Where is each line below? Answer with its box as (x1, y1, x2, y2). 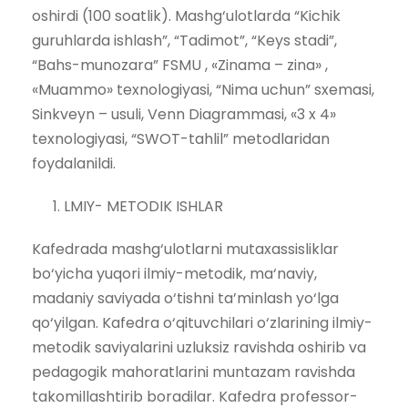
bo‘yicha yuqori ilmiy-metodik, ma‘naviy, (32, 262, 317, 284)
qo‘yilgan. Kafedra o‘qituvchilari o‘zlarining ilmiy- (32, 311, 372, 333)
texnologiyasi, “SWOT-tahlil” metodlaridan (32, 127, 330, 149)
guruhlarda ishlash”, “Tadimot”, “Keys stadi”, (32, 29, 337, 51)
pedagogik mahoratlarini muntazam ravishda (32, 361, 355, 382)
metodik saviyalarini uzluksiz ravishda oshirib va (32, 336, 366, 358)
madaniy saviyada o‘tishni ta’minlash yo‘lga (32, 287, 339, 309)
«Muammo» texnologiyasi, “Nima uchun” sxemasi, (32, 78, 374, 100)
